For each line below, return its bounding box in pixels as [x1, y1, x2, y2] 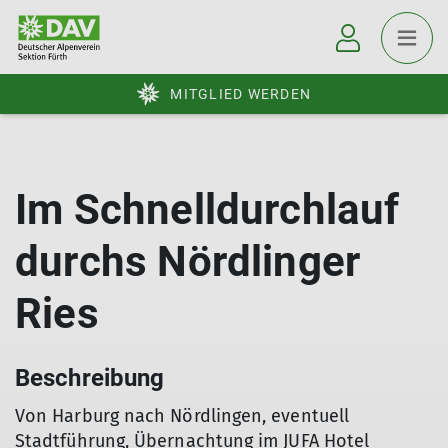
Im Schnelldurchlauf [15, 185, 400, 234]
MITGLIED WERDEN [170, 86, 311, 102]
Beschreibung [15, 364, 165, 392]
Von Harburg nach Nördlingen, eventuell [15, 405, 350, 427]
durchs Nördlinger [15, 237, 361, 286]
